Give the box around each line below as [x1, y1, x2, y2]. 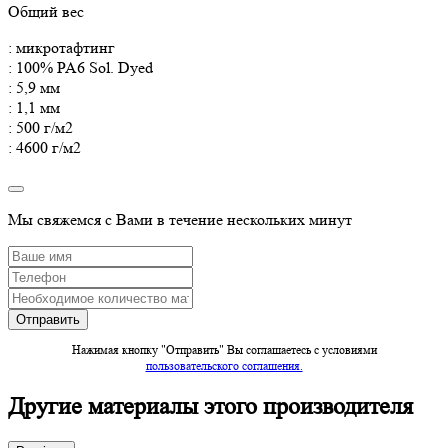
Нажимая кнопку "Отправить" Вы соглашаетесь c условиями [71, 341, 377, 357]
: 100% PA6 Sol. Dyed [8, 57, 153, 77]
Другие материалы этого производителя [8, 393, 413, 421]
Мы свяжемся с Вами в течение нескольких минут [8, 209, 352, 229]
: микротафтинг [8, 37, 115, 57]
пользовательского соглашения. [145, 357, 303, 373]
